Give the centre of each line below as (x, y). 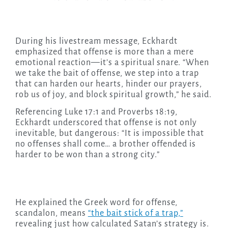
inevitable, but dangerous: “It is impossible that (109, 134)
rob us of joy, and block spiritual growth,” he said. (113, 95)
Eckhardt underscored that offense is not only (106, 123)
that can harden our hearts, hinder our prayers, (108, 84)
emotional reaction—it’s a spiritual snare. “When (112, 63)
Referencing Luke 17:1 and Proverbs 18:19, (96, 112)
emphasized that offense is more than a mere (104, 52)
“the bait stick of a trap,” (135, 213)
